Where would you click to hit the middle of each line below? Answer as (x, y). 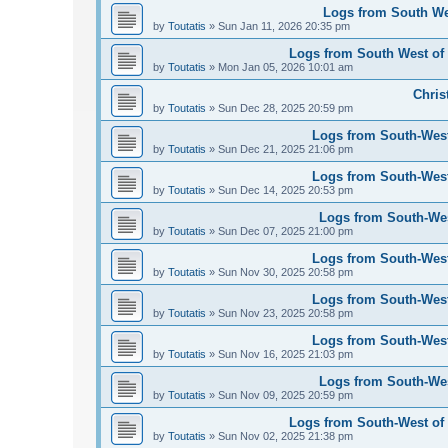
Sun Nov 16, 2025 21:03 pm (285, 354)
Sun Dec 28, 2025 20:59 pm (285, 108)
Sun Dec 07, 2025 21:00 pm (285, 231)
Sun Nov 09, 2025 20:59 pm (285, 395)
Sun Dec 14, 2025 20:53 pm (285, 190)
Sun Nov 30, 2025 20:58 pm (285, 272)
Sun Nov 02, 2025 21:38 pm (285, 436)
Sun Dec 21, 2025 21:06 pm (285, 149)
